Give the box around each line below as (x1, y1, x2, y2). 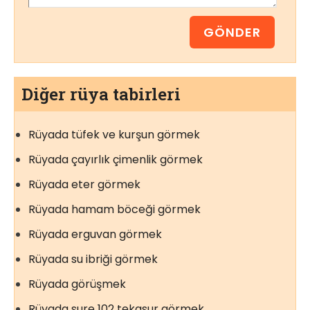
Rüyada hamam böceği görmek (28, 201, 201, 218)
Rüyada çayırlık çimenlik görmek (28, 152, 203, 168)
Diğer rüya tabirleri (21, 83, 181, 106)
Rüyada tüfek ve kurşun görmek (28, 127, 200, 143)
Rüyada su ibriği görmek (28, 251, 158, 268)
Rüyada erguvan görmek (28, 226, 162, 243)
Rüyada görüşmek (28, 276, 126, 293)
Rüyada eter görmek (28, 176, 140, 193)
